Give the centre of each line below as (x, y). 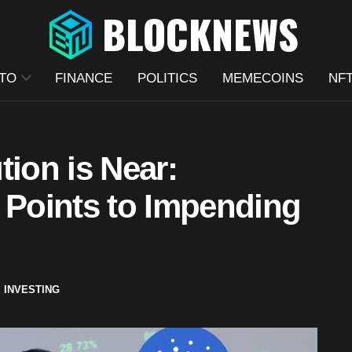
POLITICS (167, 78)
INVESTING (32, 289)
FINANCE (83, 78)
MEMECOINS (262, 78)
